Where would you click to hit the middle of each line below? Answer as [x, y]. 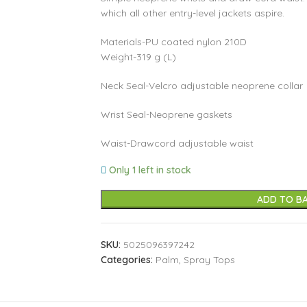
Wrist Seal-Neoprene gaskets [166, 114]
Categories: [126, 260]
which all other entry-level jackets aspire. [192, 13]
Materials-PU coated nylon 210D [173, 42]
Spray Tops [209, 260]
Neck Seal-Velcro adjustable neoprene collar [201, 86]
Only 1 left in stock [150, 170]
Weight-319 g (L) [138, 57]
